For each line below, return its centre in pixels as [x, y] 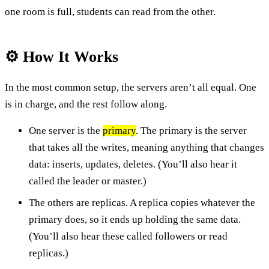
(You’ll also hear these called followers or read [128, 236]
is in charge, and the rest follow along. [86, 104]
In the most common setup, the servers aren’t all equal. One [131, 87]
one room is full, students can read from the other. [110, 11]
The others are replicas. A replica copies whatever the [142, 202]
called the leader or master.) [88, 181]
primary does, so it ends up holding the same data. [135, 219]
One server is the [66, 130]
